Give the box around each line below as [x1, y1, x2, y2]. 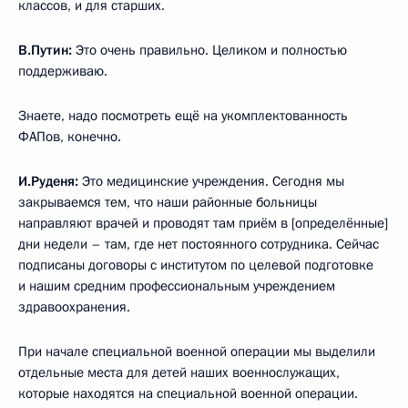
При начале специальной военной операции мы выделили [18, 342, 375, 361]
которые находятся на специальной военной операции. [18, 384, 358, 403]
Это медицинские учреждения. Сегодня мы [78, 172, 344, 190]
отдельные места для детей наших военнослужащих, [18, 363, 340, 382]
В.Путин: [18, 41, 72, 59]
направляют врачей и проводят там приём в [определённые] [18, 214, 388, 232]
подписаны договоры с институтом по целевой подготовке [18, 256, 373, 274]
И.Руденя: [18, 172, 78, 190]
